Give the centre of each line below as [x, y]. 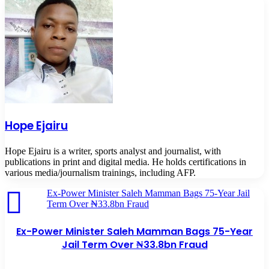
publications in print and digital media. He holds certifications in [125, 162]
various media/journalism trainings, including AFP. [100, 172]
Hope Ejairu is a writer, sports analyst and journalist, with [113, 151]
